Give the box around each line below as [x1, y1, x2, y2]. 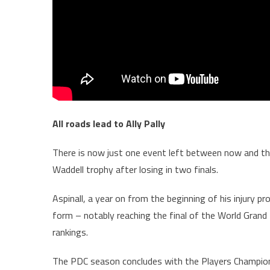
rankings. [52, 224, 88, 239]
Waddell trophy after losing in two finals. [52, 162, 218, 177]
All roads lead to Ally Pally [52, 116, 165, 131]
